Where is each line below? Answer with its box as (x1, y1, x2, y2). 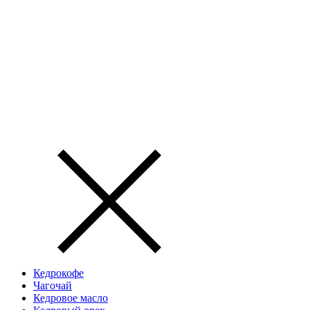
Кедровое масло (33, 292, 108, 304)
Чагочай (33, 280, 72, 291)
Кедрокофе (33, 267, 84, 279)
